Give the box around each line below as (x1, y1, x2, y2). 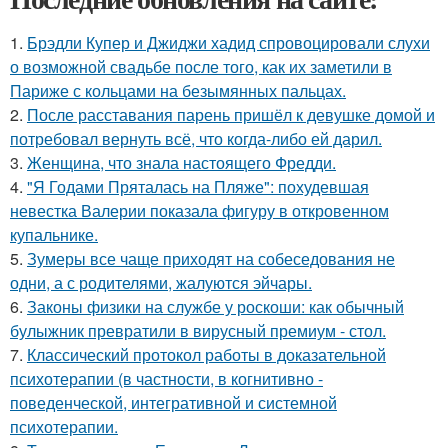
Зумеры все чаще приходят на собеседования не (27, 247, 395, 271)
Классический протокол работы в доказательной (27, 343, 386, 367)
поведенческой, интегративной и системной (10, 391, 337, 415)
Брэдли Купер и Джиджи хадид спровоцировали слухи (27, 31, 430, 55)
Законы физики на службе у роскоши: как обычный (27, 295, 404, 319)
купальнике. (10, 223, 98, 247)
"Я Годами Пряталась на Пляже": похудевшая (27, 175, 369, 199)
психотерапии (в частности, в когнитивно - (10, 367, 323, 391)
